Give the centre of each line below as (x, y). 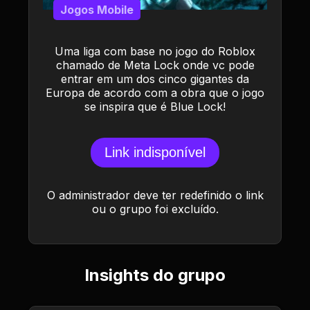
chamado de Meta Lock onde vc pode (155, 65)
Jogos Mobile (97, 10)
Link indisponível (155, 152)
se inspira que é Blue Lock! (155, 107)
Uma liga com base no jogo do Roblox (155, 51)
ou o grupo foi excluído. (155, 209)
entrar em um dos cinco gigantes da (155, 79)
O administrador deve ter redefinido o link (155, 195)
